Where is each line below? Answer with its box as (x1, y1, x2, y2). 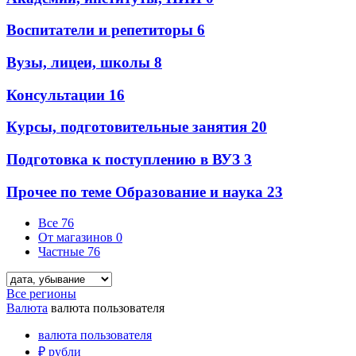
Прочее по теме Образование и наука (6, 183, 267, 200)
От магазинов (38, 230, 116, 244)
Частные (38, 244, 87, 258)
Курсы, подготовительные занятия (6, 118, 251, 136)
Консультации (6, 86, 109, 103)
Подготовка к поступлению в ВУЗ (6, 151, 244, 168)
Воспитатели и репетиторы (6, 21, 197, 39)
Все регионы (6, 286, 76, 300)
